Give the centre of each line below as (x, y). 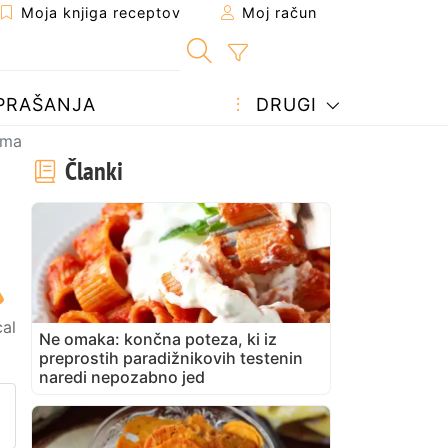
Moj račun (277, 12)
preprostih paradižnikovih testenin (171, 357)
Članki (91, 170)
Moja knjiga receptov (98, 12)
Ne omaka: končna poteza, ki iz (158, 338)
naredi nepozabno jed (122, 376)
